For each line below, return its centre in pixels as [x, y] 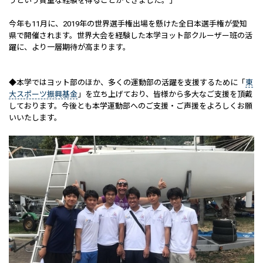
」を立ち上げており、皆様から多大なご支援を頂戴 [165, 94]
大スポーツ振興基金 [43, 94]
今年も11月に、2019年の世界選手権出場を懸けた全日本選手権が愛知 [128, 24]
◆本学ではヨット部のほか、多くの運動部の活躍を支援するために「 [127, 82]
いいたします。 [35, 118]
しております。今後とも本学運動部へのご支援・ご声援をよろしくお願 [131, 106]
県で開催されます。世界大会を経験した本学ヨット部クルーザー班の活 [131, 36]
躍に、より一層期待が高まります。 [70, 47]
